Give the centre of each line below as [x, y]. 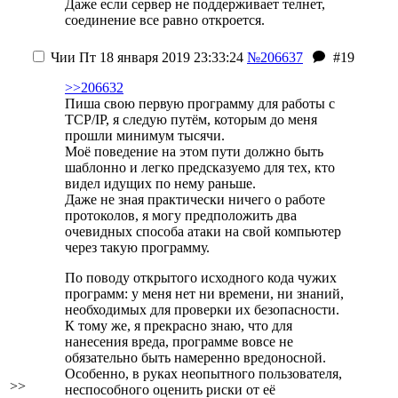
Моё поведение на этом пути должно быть [194, 151]
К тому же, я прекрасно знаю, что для [179, 326]
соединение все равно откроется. [165, 20]
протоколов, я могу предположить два [181, 215]
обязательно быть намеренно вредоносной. [195, 358]
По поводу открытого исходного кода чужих [201, 278]
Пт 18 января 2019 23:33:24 [159, 57]
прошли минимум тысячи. [145, 135]
